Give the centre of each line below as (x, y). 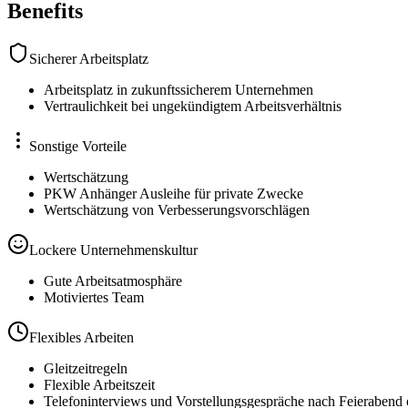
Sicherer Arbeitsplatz (89, 59)
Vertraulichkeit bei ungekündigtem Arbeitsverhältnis (193, 107)
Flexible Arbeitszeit (99, 385)
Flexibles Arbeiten (82, 338)
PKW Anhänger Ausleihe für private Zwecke (173, 194)
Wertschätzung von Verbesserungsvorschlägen (177, 210)
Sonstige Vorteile (78, 147)
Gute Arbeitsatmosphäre (113, 281)
